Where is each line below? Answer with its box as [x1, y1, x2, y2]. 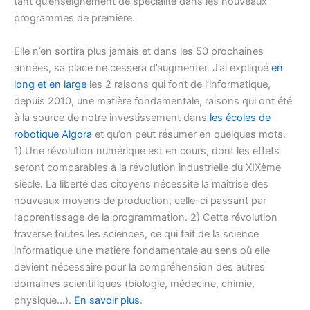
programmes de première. [14, 12, 135, 25]
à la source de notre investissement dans [14, 111, 210, 124]
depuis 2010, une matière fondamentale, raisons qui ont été [14, 94, 292, 107]
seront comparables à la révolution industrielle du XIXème [14, 161, 281, 174]
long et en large [14, 77, 86, 91]
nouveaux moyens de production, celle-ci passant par [14, 194, 266, 207]
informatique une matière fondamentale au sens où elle [14, 244, 270, 257]
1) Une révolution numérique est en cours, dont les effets [14, 144, 280, 157]
